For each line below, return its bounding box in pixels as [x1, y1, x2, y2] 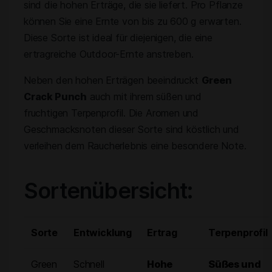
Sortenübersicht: [24, 177, 193, 204]
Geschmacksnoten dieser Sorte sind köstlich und [24, 123, 239, 135]
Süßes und [208, 258, 261, 270]
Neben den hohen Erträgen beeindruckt [24, 74, 202, 86]
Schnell [73, 258, 104, 270]
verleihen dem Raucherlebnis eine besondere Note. [24, 140, 246, 152]
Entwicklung [73, 226, 132, 239]
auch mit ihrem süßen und [87, 90, 202, 103]
